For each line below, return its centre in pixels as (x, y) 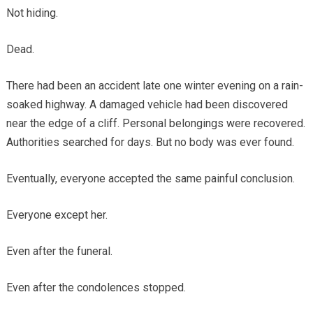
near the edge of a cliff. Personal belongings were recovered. (155, 123)
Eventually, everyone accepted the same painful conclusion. (150, 178)
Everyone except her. (57, 214)
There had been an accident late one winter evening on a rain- (154, 85)
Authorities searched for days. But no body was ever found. (150, 142)
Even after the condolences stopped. (96, 287)
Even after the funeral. (59, 251)
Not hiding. (32, 13)
